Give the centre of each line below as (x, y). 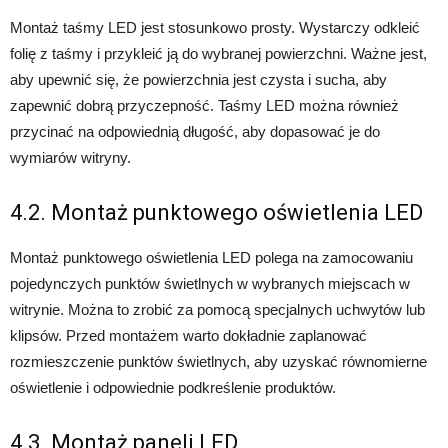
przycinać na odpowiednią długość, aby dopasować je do (195, 132)
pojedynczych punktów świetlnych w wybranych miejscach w (210, 284)
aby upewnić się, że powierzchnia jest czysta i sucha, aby (198, 80)
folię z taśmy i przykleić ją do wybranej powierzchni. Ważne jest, (218, 54)
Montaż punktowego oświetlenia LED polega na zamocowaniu (211, 258)
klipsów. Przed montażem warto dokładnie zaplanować (188, 336)
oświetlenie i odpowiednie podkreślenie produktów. (173, 388)
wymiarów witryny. (70, 158)
